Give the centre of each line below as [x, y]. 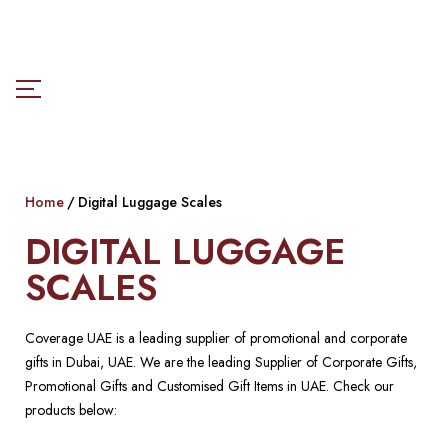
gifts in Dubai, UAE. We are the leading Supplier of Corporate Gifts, [221, 362]
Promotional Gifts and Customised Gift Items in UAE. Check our [209, 386]
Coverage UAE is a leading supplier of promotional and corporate [216, 338]
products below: [71, 410]
